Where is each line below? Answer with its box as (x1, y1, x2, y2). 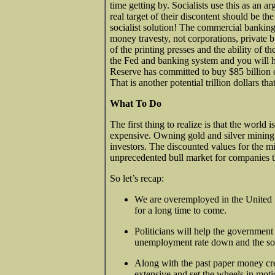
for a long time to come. (134, 204, 227, 215)
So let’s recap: (110, 172, 164, 184)
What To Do (110, 98, 161, 109)
